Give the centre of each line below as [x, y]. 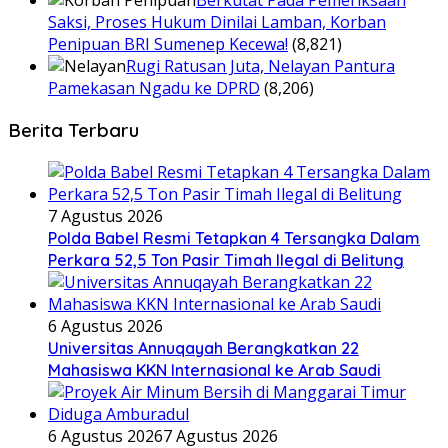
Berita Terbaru [73, 129]
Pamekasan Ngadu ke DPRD [154, 88]
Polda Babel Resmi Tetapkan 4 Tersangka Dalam [234, 237]
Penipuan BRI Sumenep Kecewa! [168, 44]
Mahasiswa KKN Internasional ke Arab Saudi [214, 369]
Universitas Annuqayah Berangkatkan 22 [203, 347]
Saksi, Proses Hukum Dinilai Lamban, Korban [217, 22]
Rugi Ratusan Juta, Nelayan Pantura [260, 66]
